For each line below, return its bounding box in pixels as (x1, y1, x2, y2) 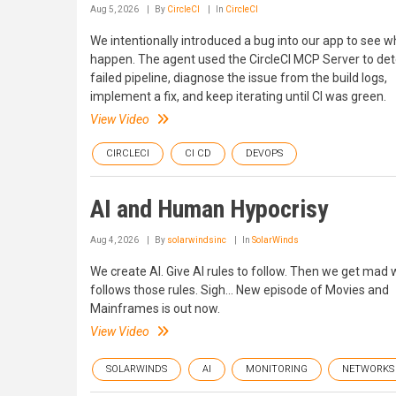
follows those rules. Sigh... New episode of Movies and (90, 283, 389, 297)
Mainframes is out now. (90, 301, 220, 316)
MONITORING (246, 363, 308, 376)
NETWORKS (342, 363, 394, 376)
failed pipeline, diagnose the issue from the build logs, (90, 71, 387, 85)
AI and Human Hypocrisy (90, 194, 328, 224)
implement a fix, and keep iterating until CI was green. (90, 89, 386, 103)
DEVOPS (246, 148, 283, 159)
